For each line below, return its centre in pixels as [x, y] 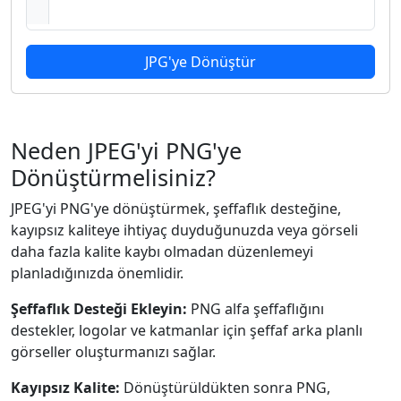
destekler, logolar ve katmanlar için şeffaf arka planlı [187, 330]
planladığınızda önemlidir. [97, 273]
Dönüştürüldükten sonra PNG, [225, 388]
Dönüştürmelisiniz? [113, 177]
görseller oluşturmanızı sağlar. [113, 352]
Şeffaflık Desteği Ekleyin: [99, 309]
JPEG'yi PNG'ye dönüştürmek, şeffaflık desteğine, [176, 209]
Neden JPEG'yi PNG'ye [126, 150]
